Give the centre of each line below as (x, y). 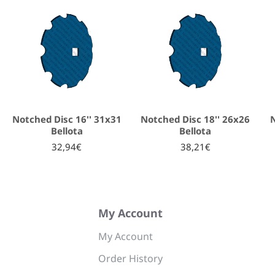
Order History (130, 258)
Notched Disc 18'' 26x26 (196, 119)
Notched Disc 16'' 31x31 (67, 119)
